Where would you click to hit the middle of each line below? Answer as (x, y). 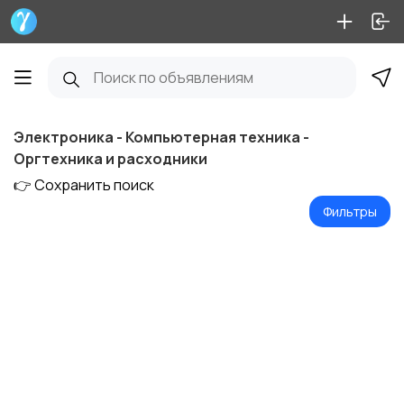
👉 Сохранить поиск (84, 185)
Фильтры (350, 211)
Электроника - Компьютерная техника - (161, 137)
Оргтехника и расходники (110, 159)
